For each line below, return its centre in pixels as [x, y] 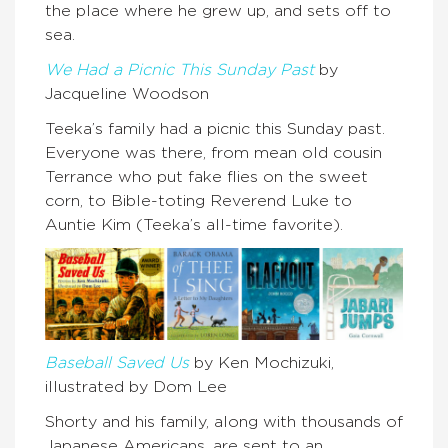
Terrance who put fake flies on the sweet [206, 176]
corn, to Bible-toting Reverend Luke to [198, 200]
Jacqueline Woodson [127, 93]
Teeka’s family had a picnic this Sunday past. [215, 128]
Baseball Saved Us [117, 362]
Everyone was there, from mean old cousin [213, 152]
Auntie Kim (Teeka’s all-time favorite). [194, 224]
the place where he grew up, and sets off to [218, 10]
